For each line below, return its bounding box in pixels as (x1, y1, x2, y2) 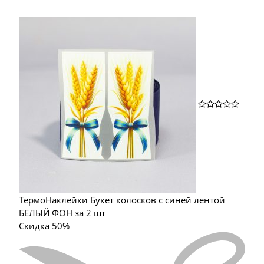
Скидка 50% (19, 219, 70, 232)
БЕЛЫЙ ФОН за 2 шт (19, 206, 105, 219)
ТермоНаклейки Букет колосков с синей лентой (19, 193, 225, 206)
